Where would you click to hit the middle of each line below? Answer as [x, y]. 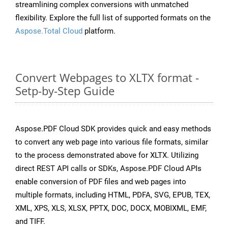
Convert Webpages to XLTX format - [107, 78]
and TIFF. [30, 222]
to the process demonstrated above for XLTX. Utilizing [107, 155]
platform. [99, 31]
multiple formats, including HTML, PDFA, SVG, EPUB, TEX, [113, 195]
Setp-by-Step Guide [65, 91]
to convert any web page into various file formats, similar [112, 142]
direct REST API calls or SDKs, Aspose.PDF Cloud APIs [108, 169]
